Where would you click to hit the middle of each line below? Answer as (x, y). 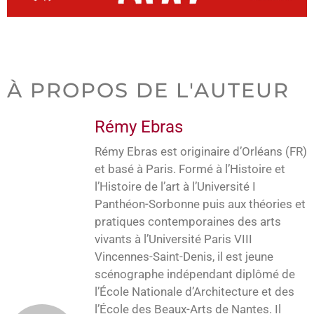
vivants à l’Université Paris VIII (173, 239)
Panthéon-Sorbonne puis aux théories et (200, 204)
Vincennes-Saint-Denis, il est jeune (184, 256)
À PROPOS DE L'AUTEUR (148, 90)
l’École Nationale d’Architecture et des (194, 291)
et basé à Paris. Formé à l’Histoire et (190, 169)
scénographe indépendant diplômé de (195, 274)
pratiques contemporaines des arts (188, 221)
